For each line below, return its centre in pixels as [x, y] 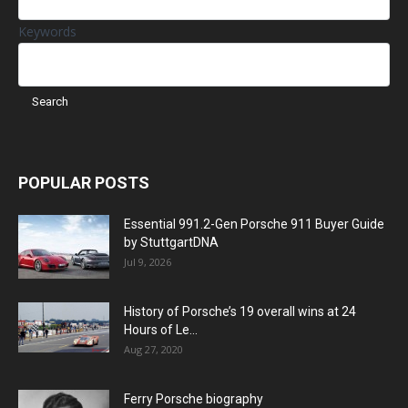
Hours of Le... [161, 329]
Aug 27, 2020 [153, 349]
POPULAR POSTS [84, 182]
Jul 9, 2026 [148, 261]
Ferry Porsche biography [194, 398]
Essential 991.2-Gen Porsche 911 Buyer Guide [254, 224]
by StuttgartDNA [171, 242]
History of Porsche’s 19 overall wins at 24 [240, 311]
